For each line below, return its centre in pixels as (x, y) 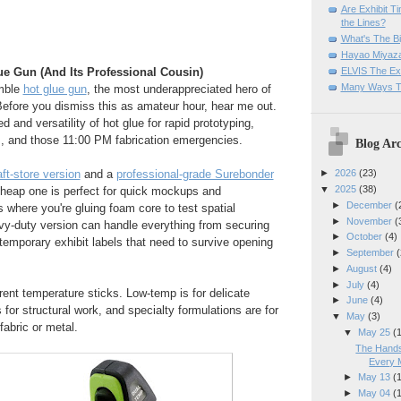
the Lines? (363, 22)
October (365, 237)
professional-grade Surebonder (195, 174)
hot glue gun (55, 89)
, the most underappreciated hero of (179, 89)
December (370, 205)
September (371, 253)
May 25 (375, 332)
